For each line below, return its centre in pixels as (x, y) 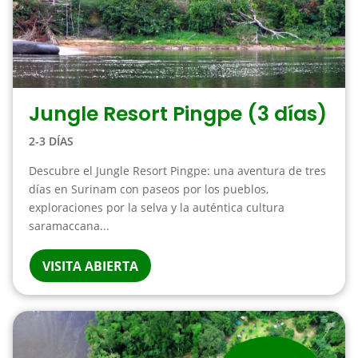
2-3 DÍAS (51, 141)
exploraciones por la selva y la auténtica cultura (156, 207)
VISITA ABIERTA (90, 266)
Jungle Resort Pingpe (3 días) (177, 114)
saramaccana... (69, 226)
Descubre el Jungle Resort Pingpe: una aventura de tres (177, 171)
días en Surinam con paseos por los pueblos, (148, 189)
